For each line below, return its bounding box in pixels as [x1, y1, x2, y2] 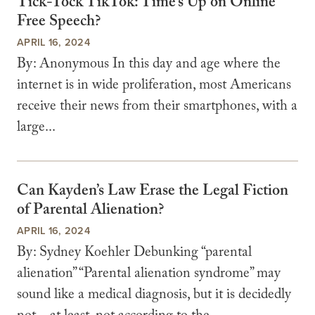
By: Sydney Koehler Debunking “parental [17, 241, 252, 266]
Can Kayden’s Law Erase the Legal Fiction [17, 179, 288, 205]
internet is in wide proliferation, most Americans [17, 75, 291, 98]
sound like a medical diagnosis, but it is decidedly [17, 283, 291, 308]
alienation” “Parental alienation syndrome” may [17, 262, 281, 287]
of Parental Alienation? [17, 198, 164, 224]
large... [17, 117, 56, 141]
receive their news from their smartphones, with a [17, 96, 297, 120]
